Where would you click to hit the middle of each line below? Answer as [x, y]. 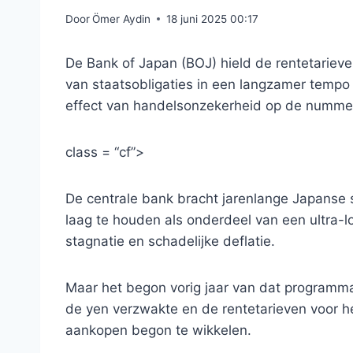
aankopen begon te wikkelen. [158, 330]
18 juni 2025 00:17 [213, 19]
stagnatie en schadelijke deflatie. [170, 241]
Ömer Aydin [122, 19]
